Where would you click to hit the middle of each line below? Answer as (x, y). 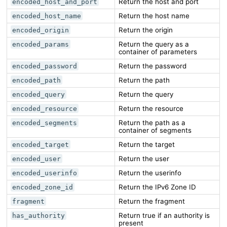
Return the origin (145, 30)
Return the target (146, 144)
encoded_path (37, 80)
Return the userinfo (150, 173)
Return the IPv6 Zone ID (157, 187)
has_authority (39, 215)
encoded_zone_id (43, 187)
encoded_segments (45, 123)
